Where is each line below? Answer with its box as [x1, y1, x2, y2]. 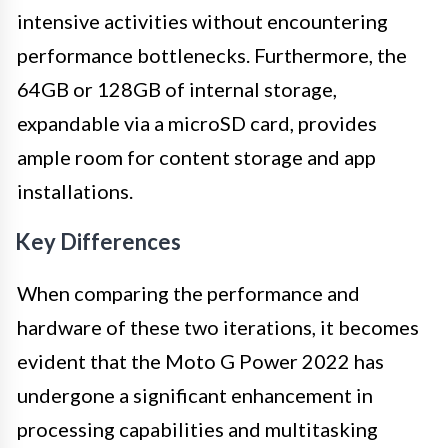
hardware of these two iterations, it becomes [17, 314, 419, 339]
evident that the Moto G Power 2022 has [17, 348, 384, 373]
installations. [17, 178, 133, 203]
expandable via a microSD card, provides [17, 110, 377, 135]
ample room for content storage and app [17, 144, 376, 169]
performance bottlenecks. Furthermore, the [17, 42, 407, 67]
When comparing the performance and [17, 280, 360, 305]
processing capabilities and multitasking [17, 416, 378, 441]
